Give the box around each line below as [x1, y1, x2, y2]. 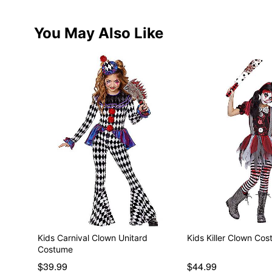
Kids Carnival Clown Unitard [37, 232, 148, 243]
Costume [37, 243, 73, 254]
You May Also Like [33, 24, 163, 42]
